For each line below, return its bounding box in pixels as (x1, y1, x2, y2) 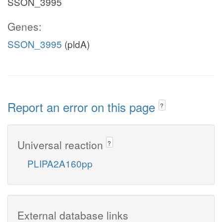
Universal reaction (17, 137, 106, 152)
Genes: (7, 19, 42, 34)
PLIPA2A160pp (27, 156, 93, 170)
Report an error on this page (7, 98, 159, 115)
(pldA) (62, 37, 90, 51)
